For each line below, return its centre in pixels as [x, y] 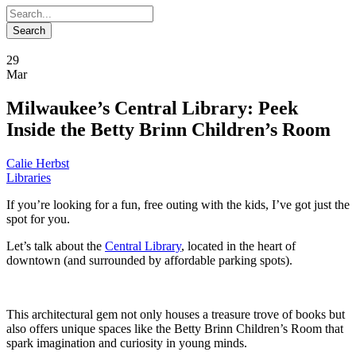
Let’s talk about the [56, 246]
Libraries [29, 177]
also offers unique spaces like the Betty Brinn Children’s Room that [175, 328]
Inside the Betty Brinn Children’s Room [168, 129]
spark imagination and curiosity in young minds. [127, 342]
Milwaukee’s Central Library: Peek [152, 108]
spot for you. [38, 219]
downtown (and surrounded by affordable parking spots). [149, 260]
